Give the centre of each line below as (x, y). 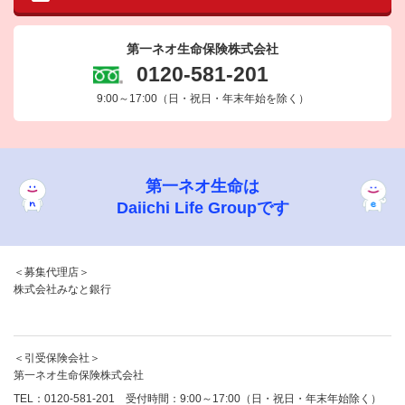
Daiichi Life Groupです (202, 208)
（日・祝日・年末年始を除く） (233, 99)
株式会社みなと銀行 (62, 290)
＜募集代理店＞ (52, 273)
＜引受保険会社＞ (57, 358)
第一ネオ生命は (202, 187)
